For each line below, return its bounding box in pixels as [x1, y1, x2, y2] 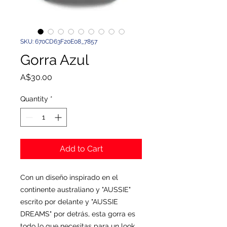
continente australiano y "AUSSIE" [20, 185, 131, 194]
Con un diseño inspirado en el [20, 173, 118, 181]
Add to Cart [59, 144, 103, 154]
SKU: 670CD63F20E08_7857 [20, 38, 97, 45]
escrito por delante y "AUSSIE [20, 198, 118, 206]
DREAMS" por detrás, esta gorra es [20, 210, 135, 218]
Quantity [20, 95, 48, 103]
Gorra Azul [20, 52, 89, 68]
